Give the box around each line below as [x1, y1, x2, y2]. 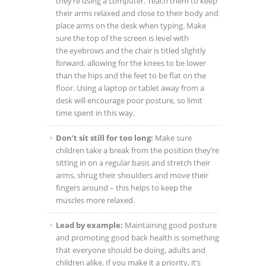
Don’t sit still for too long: [56, 132, 153, 144]
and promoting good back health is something [56, 232, 219, 243]
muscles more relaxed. [56, 195, 135, 206]
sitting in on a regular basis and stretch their [56, 157, 210, 169]
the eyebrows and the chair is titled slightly [56, 45, 206, 56]
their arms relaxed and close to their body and [56, 8, 218, 19]
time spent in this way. [56, 107, 135, 119]
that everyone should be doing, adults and [56, 245, 205, 256]
